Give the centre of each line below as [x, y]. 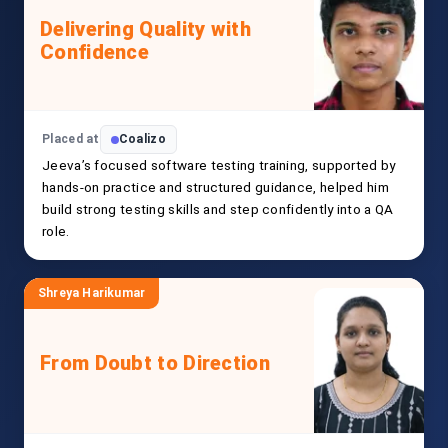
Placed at [71, 139]
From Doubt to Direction [155, 363]
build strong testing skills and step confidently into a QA [218, 209]
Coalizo [142, 139]
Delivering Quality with [145, 28]
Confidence [95, 51]
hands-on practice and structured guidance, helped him [215, 187]
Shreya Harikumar [92, 293]
